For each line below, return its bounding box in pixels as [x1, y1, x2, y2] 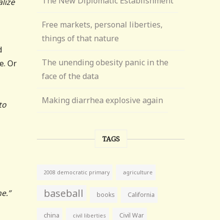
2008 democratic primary [44, 169, 110, 176]
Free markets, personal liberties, [42, 19, 163, 30]
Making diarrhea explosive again [42, 95, 164, 106]
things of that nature [42, 33, 119, 44]
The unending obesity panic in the [42, 57, 169, 68]
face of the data [42, 71, 99, 82]
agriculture [123, 168, 153, 176]
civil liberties [73, 212, 107, 219]
